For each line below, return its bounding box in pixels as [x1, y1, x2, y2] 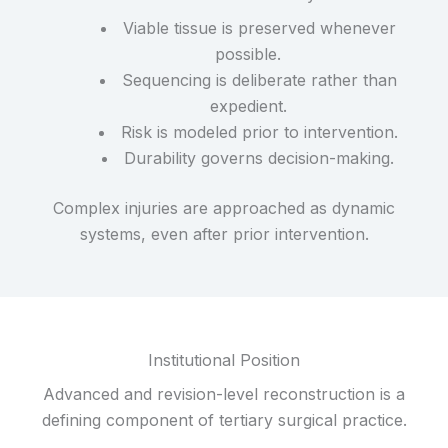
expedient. [209, 95, 287, 116]
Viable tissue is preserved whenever [122, 17, 396, 38]
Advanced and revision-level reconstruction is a [43, 383, 405, 404]
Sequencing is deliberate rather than [121, 69, 397, 90]
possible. [215, 43, 281, 64]
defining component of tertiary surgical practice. [41, 409, 407, 430]
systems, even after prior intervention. [79, 223, 369, 244]
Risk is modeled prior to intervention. [120, 121, 398, 142]
